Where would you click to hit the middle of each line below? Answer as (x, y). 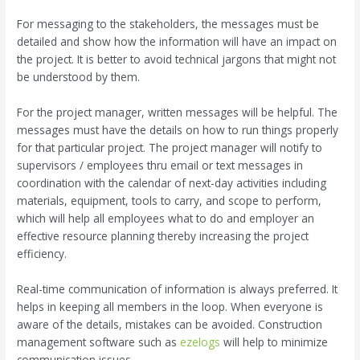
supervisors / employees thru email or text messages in (160, 165)
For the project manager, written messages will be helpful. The (178, 112)
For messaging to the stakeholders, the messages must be (168, 23)
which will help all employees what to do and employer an (166, 218)
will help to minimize (274, 342)
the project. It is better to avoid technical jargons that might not (177, 59)
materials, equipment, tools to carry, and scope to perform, (170, 200)
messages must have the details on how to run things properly (178, 129)
